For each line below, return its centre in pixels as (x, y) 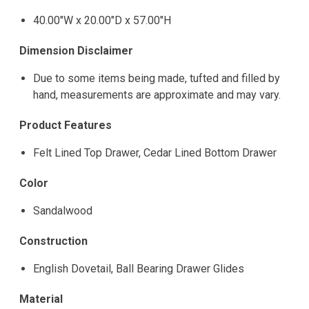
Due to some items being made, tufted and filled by (157, 79)
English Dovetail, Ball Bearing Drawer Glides (139, 269)
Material (41, 299)
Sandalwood (63, 211)
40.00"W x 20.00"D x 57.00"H (102, 21)
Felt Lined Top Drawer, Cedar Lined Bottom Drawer (155, 153)
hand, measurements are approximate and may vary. (157, 95)
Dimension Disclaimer (76, 51)
